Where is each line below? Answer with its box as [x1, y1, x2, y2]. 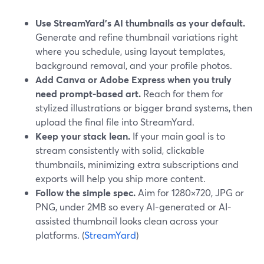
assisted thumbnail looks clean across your [35, 214, 219, 227]
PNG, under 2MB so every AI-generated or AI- [35, 200, 232, 213]
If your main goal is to [130, 130, 225, 142]
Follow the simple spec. [35, 186, 136, 199]
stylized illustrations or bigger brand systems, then [35, 101, 252, 114]
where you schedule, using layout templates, [35, 45, 225, 57]
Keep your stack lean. [35, 130, 130, 142]
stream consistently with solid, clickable [35, 144, 204, 156]
